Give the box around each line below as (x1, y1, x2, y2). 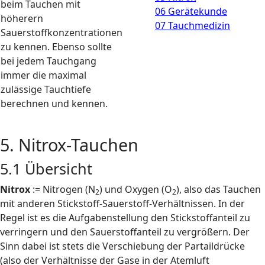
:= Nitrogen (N (30, 183, 95, 196)
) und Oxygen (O (99, 183, 172, 196)
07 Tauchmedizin (155, 19, 230, 32)
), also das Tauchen (176, 183, 261, 196)
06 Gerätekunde (155, 5, 227, 18)
